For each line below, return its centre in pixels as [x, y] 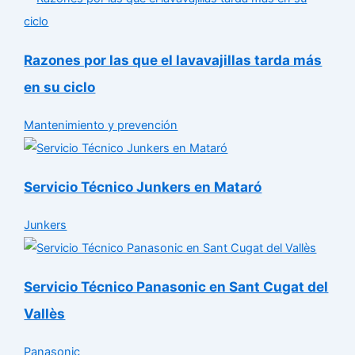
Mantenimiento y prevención [101, 125]
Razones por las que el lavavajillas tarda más [173, 59]
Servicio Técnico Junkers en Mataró [143, 186]
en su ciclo [60, 86]
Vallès [45, 314]
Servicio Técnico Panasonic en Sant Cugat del [176, 287]
